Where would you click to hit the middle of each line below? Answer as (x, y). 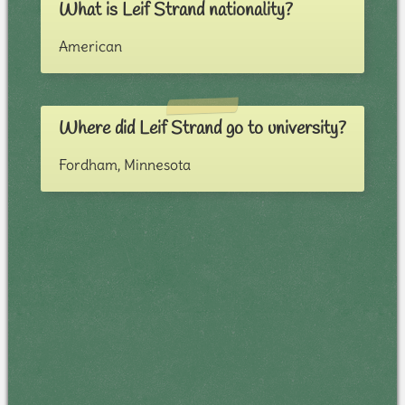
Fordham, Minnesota (124, 165)
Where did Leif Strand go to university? (202, 129)
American (90, 47)
